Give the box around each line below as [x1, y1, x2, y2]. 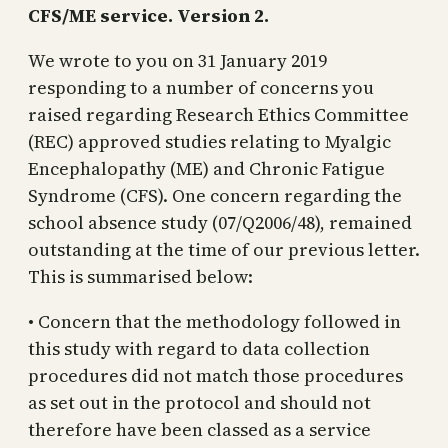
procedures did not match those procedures [28, 362, 403, 388]
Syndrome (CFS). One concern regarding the [28, 182, 402, 208]
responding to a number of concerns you [28, 74, 374, 100]
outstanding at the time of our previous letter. [28, 236, 420, 262]
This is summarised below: [28, 263, 253, 289]
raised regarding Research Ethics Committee [28, 101, 409, 127]
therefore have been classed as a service [28, 416, 371, 442]
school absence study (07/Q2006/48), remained [28, 209, 412, 235]
